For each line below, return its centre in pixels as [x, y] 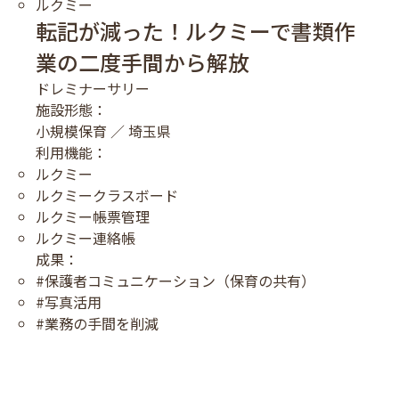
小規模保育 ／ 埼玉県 [103, 130]
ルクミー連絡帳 [85, 237]
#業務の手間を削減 [97, 323]
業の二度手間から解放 [142, 61]
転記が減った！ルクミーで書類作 [195, 30]
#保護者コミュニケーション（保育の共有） [175, 280]
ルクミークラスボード [107, 195]
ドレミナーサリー [93, 88]
